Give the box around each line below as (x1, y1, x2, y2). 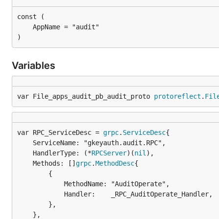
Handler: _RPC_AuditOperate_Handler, (17, 190, 64, 198)
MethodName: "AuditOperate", (17, 179, 64, 188)
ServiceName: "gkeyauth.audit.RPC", (17, 138, 33, 147)
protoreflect (154, 92, 201, 100)
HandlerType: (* (33, 149, 91, 157)
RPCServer (91, 149, 127, 157)
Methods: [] (33, 159, 76, 167)
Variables (12, 59, 58, 71)
